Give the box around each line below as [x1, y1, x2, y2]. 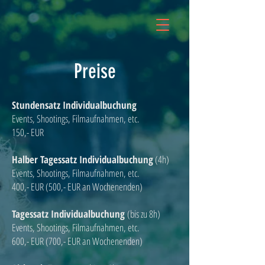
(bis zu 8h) [127, 207, 160, 221]
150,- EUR [12, 125, 44, 139]
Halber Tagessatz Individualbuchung [12, 153, 153, 166]
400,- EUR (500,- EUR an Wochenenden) [12, 180, 143, 193]
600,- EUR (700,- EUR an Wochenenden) [12, 234, 143, 248]
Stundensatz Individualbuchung [12, 98, 137, 112]
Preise [73, 59, 116, 83]
